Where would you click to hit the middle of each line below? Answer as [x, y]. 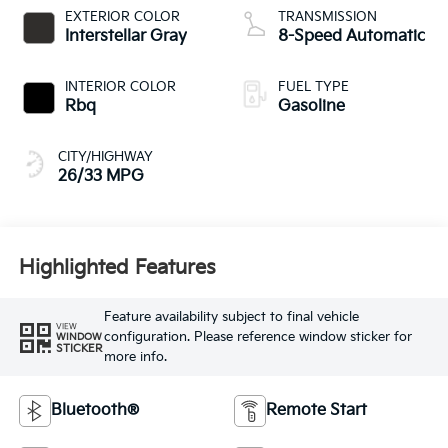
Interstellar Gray [125, 36]
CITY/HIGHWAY [105, 156]
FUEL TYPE [313, 86]
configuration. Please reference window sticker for [257, 337]
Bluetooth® [94, 410]
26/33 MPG [100, 176]
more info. [135, 357]
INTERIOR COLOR [120, 86]
